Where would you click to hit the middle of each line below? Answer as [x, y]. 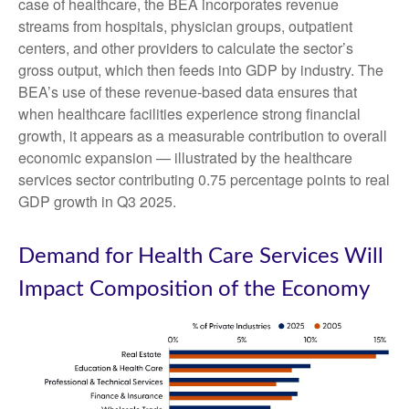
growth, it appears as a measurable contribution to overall [203, 136]
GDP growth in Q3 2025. [97, 201]
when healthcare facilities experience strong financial [189, 114]
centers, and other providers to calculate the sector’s [186, 48]
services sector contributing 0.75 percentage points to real [204, 179]
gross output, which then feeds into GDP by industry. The [201, 70]
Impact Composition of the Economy [194, 289]
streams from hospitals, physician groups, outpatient [185, 26]
